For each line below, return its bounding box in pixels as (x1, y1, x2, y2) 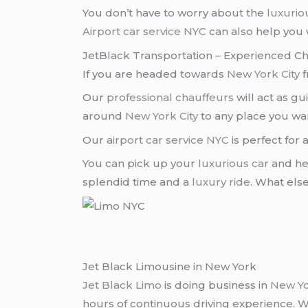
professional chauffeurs (107, 91, 234, 104)
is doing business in (162, 278, 271, 292)
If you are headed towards (82, 67, 228, 80)
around (82, 109, 126, 123)
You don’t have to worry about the (82, 6, 267, 20)
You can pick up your (82, 157, 199, 170)
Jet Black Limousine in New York (82, 260, 257, 274)
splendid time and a (82, 175, 192, 189)
